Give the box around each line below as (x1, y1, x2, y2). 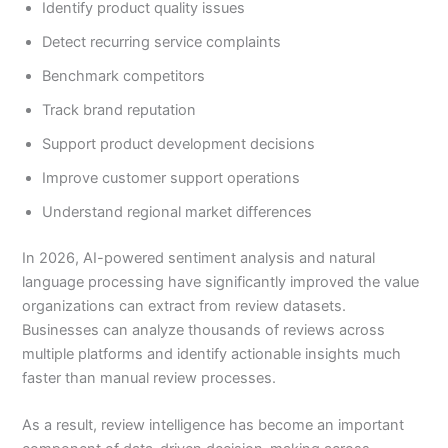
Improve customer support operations (42, 169, 301, 188)
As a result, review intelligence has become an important (22, 416, 405, 435)
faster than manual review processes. (22, 369, 277, 388)
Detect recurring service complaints (42, 33, 282, 52)
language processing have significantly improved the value (22, 273, 420, 292)
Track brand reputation (42, 101, 197, 120)
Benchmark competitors (42, 67, 206, 86)
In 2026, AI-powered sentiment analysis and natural (22, 249, 376, 268)
